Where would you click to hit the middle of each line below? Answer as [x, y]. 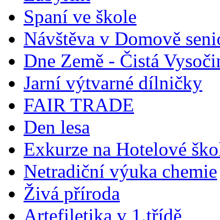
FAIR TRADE [79, 105]
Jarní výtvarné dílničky [113, 82]
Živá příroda [72, 193]
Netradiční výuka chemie [120, 171]
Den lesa [57, 127]
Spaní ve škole [80, 16]
